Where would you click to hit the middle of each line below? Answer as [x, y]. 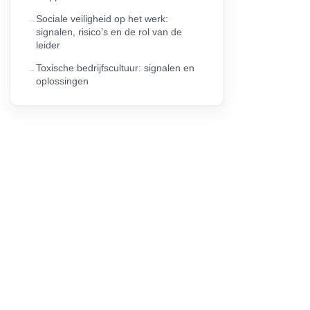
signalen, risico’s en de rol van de [109, 31]
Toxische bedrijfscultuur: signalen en [115, 67]
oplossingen [62, 81]
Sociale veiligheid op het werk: [102, 18]
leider [48, 45]
